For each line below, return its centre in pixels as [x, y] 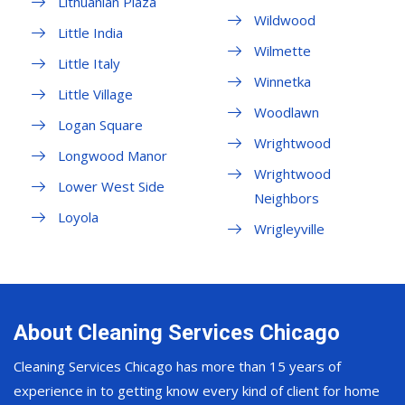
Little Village [95, 94]
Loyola [78, 217]
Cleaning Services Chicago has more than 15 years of [177, 367]
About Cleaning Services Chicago [177, 333]
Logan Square [100, 125]
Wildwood [284, 20]
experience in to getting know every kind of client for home [197, 391]
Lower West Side [111, 187]
